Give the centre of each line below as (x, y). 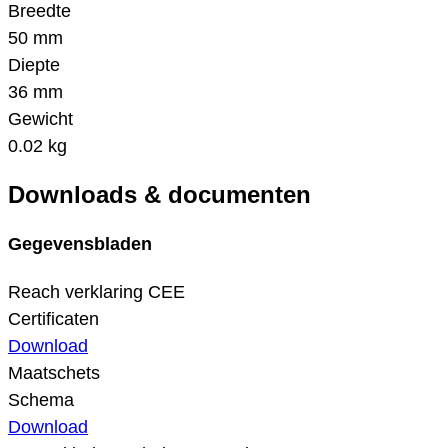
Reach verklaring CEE (96, 292)
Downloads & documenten (159, 195)
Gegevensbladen (80, 244)
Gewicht (40, 119)
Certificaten (53, 319)
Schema (41, 400)
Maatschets (54, 373)
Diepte (34, 65)
